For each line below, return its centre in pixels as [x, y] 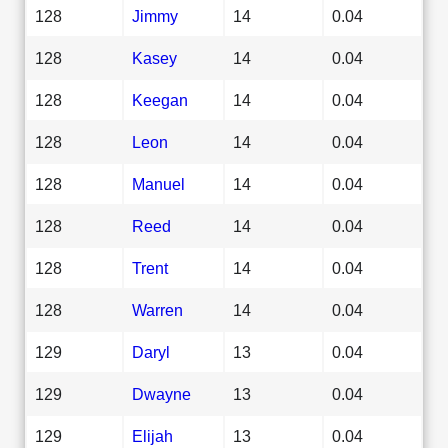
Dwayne [161, 393]
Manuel [158, 183]
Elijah [152, 435]
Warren [157, 309]
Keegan [160, 99]
